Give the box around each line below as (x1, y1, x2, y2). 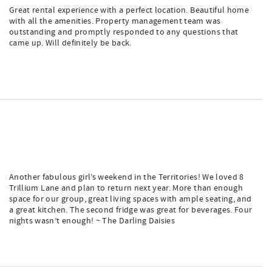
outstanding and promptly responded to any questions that (9, 27, 239, 38)
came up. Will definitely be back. (9, 38, 132, 49)
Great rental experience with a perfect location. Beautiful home (9, 5, 250, 16)
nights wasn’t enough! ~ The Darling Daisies (9, 216, 175, 226)
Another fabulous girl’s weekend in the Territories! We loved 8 (9, 172, 244, 183)
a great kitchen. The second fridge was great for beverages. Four (9, 205, 253, 216)
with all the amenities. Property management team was (9, 16, 221, 27)
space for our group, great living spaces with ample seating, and (9, 194, 252, 205)
